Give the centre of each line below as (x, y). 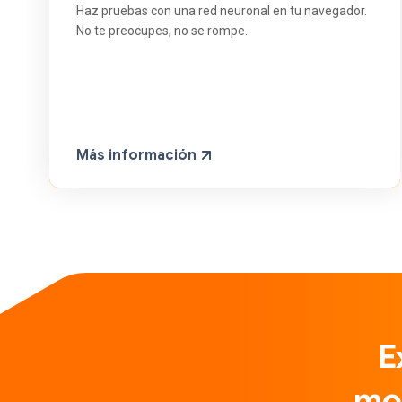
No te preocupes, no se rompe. (162, 31)
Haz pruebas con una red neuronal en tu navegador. (222, 11)
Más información (138, 156)
